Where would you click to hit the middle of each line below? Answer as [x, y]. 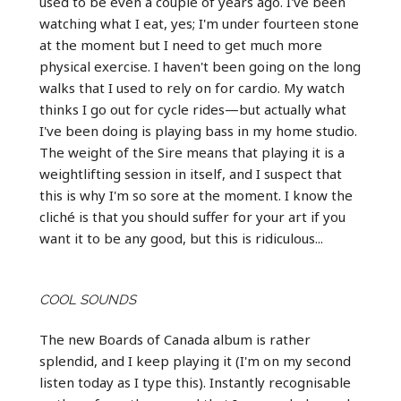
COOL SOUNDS [87, 299]
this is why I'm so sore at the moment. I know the [196, 195]
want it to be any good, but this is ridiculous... [181, 238]
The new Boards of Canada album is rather [175, 339]
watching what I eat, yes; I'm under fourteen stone [199, 23]
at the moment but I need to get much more [180, 44]
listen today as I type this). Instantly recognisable [195, 382]
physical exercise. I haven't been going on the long [200, 66]
